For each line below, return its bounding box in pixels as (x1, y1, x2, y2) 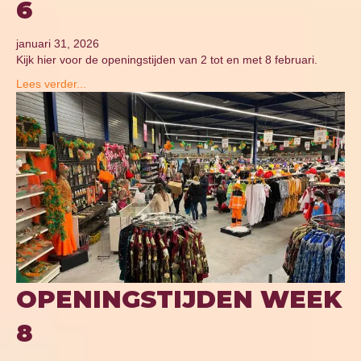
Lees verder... (16, 77, 86, 90)
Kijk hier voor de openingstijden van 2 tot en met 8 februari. (16, 52, 317, 66)
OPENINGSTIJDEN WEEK (16, 284, 342, 315)
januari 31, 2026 (16, 36, 99, 50)
